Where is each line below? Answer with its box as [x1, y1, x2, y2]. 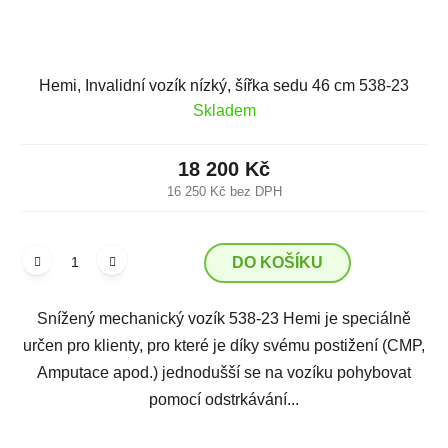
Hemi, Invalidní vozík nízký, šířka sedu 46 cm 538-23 [39, 76, 409, 94]
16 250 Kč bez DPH [166, 183, 282, 199]
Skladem [192, 101, 256, 119]
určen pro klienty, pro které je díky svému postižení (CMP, [23, 336, 425, 354]
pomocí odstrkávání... [149, 390, 299, 408]
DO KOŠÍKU [232, 253, 323, 271]
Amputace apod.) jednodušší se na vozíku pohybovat [37, 363, 411, 381]
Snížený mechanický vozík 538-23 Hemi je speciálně [37, 309, 411, 327]
